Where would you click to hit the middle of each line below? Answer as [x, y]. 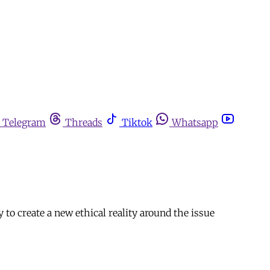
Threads [84, 122]
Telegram [24, 122]
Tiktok [137, 122]
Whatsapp [195, 122]
